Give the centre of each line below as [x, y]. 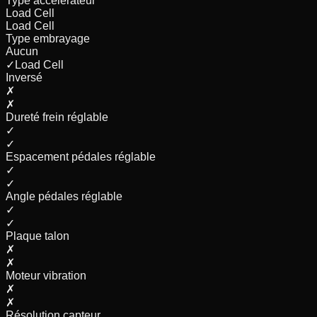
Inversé [24, 78]
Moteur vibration [46, 276]
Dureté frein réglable [57, 117]
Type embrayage [48, 39]
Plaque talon [38, 236]
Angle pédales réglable [64, 197]
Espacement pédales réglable [81, 157]
